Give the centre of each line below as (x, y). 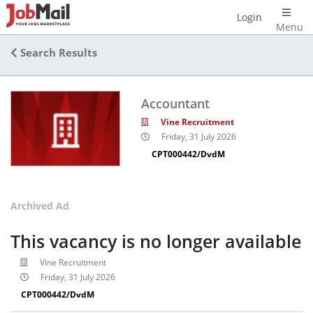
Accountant (175, 103)
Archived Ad (40, 205)
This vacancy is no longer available (156, 241)
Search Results (57, 53)
